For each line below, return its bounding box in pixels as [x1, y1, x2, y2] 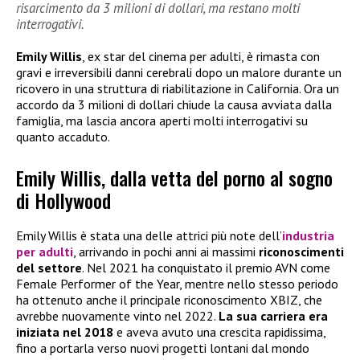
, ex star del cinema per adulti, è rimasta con [82, 48, 320, 65]
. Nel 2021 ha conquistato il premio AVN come [82, 259, 330, 276]
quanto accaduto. [16, 129, 110, 145]
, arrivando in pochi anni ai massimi [73, 243, 259, 260]
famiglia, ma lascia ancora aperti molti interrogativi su [16, 112, 308, 129]
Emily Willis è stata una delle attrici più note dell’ [16, 227, 282, 243]
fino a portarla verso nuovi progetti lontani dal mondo [16, 339, 309, 356]
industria [282, 227, 334, 243]
